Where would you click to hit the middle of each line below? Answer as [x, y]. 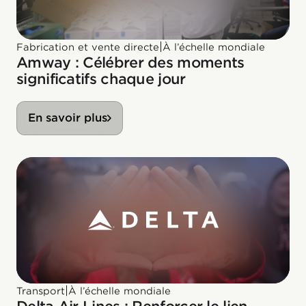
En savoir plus [68, 117]
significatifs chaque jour [101, 79]
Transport [41, 291]
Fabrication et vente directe [88, 47]
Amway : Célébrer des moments [130, 62]
